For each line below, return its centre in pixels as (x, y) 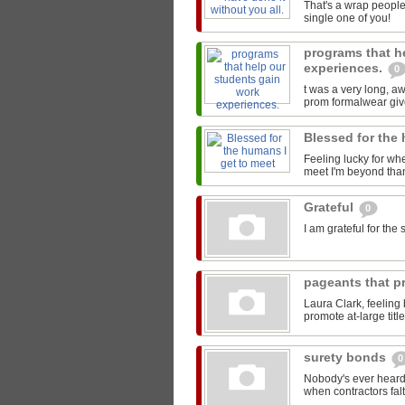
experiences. (345, 68)
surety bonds (347, 358)
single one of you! (347, 19)
